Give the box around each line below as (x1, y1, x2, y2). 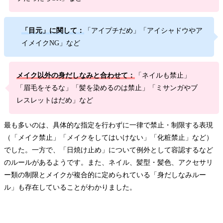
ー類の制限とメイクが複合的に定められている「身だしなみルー (4, 171, 206, 179)
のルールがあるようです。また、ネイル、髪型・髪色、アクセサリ (4, 159, 213, 167)
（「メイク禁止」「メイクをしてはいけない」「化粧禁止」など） (4, 134, 213, 142)
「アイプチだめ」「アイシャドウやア (84, 27, 203, 35)
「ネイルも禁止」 (135, 72, 191, 80)
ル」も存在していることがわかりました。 (4, 184, 136, 192)
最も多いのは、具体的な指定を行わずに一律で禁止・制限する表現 (4, 121, 213, 129)
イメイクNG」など (21, 39, 80, 47)
